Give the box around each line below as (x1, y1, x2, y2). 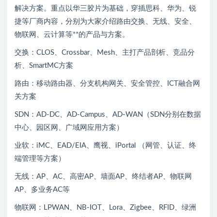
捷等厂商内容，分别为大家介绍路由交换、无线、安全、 (15, 17, 196, 25)
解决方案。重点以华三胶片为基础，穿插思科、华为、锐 (15, 4, 196, 12)
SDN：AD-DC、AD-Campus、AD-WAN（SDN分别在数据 (15, 110, 201, 118)
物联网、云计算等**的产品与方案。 (15, 31, 129, 38)
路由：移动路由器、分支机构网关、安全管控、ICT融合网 (15, 79, 200, 87)
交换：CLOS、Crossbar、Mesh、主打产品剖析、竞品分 (15, 48, 195, 56)
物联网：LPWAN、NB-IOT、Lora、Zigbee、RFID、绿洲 (15, 203, 196, 211)
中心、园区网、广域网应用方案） (15, 124, 124, 131)
